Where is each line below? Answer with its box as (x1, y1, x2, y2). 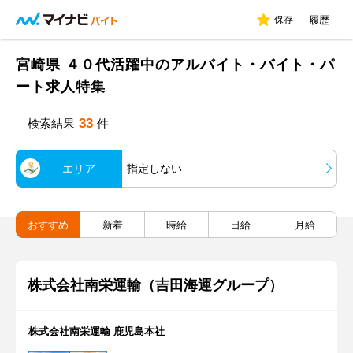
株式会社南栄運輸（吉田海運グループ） (28, 277, 283, 293)
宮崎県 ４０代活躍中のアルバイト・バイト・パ (16, 57, 335, 72)
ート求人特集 (16, 79, 106, 95)
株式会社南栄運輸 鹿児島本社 (28, 325, 165, 337)
